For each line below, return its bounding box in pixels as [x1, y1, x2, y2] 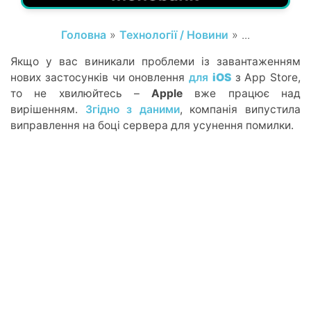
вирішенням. [10, 102, 85, 116]
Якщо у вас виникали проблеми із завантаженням [10, 54, 301, 68]
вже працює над [183, 86, 301, 100]
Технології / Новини [119, 27, 228, 42]
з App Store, [230, 70, 301, 84]
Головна [61, 27, 106, 42]
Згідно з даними [85, 102, 180, 116]
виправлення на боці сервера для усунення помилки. [10, 118, 294, 132]
